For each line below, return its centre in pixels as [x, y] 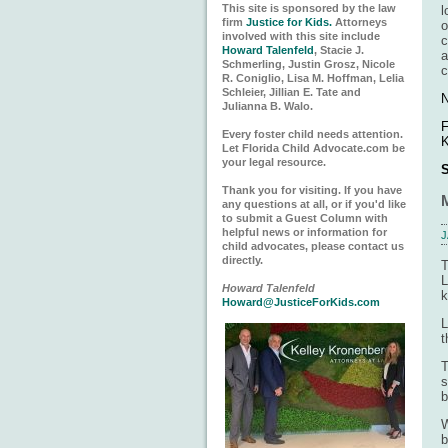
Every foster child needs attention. [312, 134]
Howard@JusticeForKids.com [301, 302]
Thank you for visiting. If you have [312, 190]
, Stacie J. [339, 50]
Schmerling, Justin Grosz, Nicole [308, 64]
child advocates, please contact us [313, 246]
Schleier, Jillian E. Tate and [291, 92]
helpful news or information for [304, 232]
